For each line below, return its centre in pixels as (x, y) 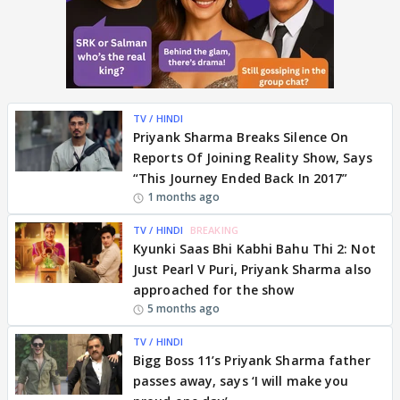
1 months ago (184, 197)
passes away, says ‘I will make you (241, 381)
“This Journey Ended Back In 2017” (241, 178)
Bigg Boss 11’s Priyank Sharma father (252, 360)
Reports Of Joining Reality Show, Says (253, 158)
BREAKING (214, 230)
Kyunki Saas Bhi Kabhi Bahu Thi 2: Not (254, 249)
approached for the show (214, 290)
